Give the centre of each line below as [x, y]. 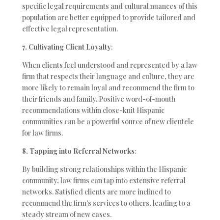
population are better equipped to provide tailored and [109, 18]
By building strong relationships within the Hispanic [104, 169]
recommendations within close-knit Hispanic [93, 110]
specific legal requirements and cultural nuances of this [110, 6]
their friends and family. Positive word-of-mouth [98, 99]
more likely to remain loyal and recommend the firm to [108, 88]
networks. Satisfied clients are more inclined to [96, 192]
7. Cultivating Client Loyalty [66, 47]
